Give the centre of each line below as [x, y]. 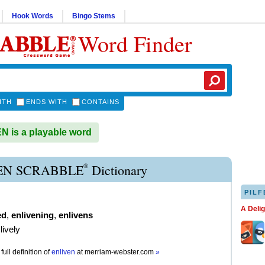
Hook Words [33, 16]
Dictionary [118, 170]
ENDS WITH [47, 102]
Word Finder [135, 43]
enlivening [33, 215]
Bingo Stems [94, 16]
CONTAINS [101, 102]
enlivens [76, 215]
